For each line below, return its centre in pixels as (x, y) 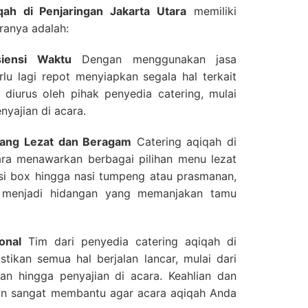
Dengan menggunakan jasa (154, 59)
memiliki (212, 11)
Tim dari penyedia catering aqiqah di (129, 241)
